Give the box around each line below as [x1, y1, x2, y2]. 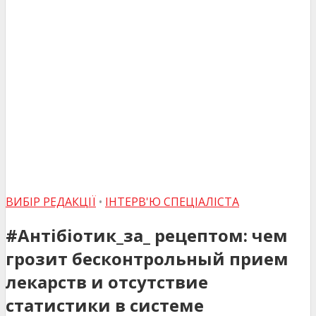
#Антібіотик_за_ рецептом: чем [6, 223, 288, 247]
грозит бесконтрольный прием [6, 246, 288, 270]
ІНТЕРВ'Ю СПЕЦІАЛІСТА [105, 193, 239, 209]
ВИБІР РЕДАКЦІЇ [6, 193, 96, 209]
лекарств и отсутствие [6, 269, 208, 293]
